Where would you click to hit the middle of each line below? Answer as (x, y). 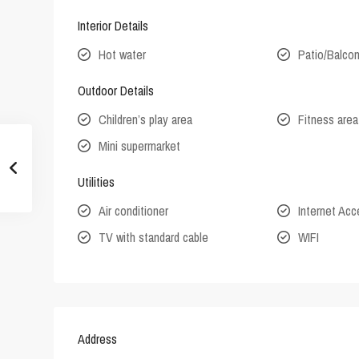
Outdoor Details (116, 91)
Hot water (122, 55)
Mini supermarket (139, 146)
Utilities (96, 182)
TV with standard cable (153, 238)
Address (97, 339)
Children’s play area (145, 120)
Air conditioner (133, 211)
